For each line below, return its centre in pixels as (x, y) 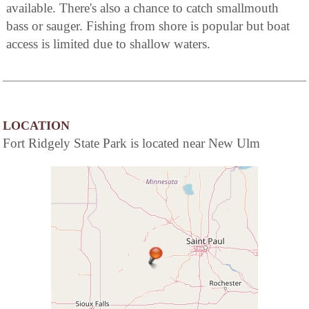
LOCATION (36, 125)
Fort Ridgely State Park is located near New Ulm (131, 143)
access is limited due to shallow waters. (108, 43)
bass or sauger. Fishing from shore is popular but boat (148, 26)
